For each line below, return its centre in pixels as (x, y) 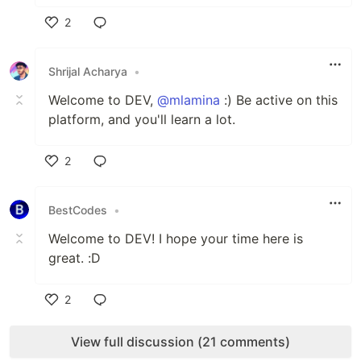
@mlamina (189, 100)
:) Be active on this (279, 100)
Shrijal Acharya (88, 71)
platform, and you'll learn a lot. (142, 119)
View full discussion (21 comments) (180, 342)
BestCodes (78, 210)
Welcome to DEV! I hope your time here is (176, 239)
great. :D (75, 258)
